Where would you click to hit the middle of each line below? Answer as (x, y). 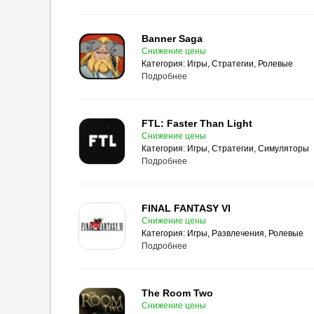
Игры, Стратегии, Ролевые (240, 64)
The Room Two (177, 293)
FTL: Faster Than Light (197, 123)
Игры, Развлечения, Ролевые (245, 233)
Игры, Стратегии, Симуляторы (248, 149)
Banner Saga (172, 39)
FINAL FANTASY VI (186, 208)
